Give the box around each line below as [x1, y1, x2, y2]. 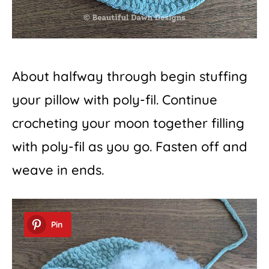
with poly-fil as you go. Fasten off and [12, 138, 247, 155]
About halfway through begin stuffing [12, 67, 247, 85]
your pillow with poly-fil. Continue [12, 91, 217, 108]
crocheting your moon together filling [12, 114, 244, 131]
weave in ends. [12, 161, 104, 178]
